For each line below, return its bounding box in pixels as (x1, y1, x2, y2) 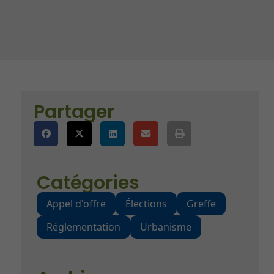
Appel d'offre (46, 196, 106, 210)
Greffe (186, 196, 216, 210)
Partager (33, 99, 114, 125)
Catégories (36, 169, 139, 196)
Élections (125, 196, 167, 210)
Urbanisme (139, 220, 191, 234)
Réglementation (46, 220, 120, 234)
